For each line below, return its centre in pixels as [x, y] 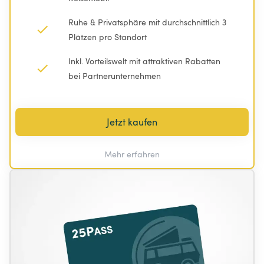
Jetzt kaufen [132, 122]
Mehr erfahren [132, 154]
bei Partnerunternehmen [115, 75]
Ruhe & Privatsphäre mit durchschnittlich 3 [148, 22]
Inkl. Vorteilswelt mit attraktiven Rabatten [146, 61]
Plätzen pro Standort [108, 37]
